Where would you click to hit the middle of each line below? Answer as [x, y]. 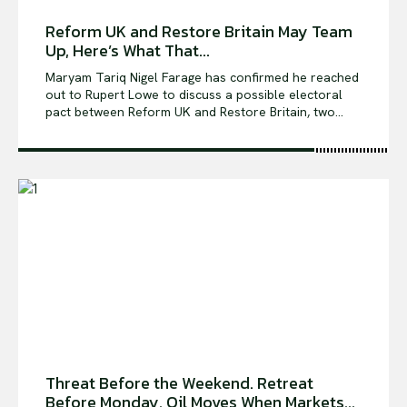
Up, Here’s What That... [128, 51]
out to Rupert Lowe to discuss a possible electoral [194, 95]
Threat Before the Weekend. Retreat [179, 382]
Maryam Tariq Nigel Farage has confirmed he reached [88, 78]
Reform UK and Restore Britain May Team [199, 32]
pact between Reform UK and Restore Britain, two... [194, 112]
